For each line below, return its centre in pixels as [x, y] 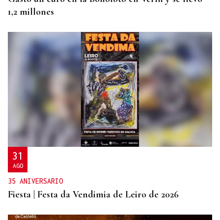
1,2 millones [31, 12]
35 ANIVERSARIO [35, 181]
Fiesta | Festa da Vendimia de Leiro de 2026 [93, 194]
